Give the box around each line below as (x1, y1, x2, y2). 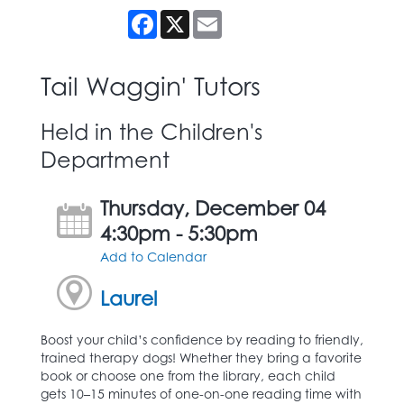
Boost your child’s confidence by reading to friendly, (41, 331, 363, 347)
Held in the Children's (41, 117, 262, 145)
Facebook (157, 8, 220, 24)
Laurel (100, 285, 158, 310)
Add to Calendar (100, 248, 207, 264)
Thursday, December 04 (100, 195, 326, 220)
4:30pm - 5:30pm (100, 220, 259, 245)
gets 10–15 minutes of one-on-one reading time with (41, 385, 362, 401)
